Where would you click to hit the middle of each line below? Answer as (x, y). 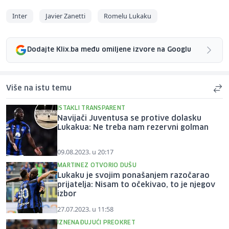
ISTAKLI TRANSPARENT (91, 108)
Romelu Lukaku (128, 16)
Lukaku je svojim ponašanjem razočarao (133, 176)
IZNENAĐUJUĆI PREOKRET (96, 222)
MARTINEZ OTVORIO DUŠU (97, 165)
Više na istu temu (39, 88)
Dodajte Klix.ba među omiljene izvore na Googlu (109, 50)
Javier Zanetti (65, 16)
